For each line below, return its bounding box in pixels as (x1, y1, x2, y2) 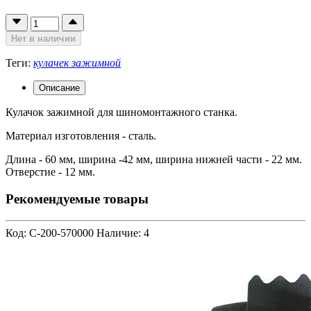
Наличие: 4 (96, 226, 149, 239)
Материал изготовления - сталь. (6, 130, 156, 142)
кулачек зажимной (33, 57, 121, 69)
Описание (39, 83, 80, 94)
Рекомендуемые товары (6, 191, 149, 206)
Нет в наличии (11, 33, 76, 44)
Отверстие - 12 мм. (6, 166, 95, 178)
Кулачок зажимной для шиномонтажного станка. (6, 106, 237, 119)
